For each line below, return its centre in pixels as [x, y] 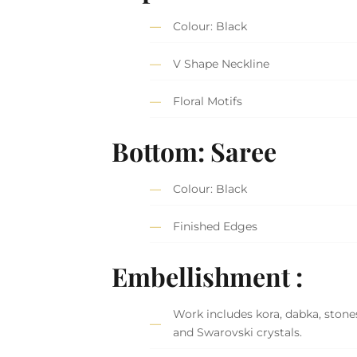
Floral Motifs [208, 102]
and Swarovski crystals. [238, 333]
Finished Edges [216, 227]
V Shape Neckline [222, 64]
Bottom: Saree [194, 151]
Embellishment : [208, 277]
